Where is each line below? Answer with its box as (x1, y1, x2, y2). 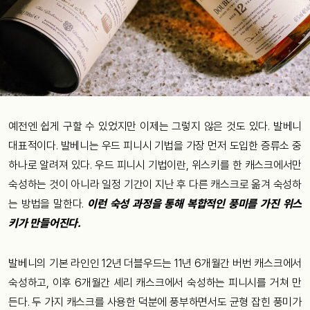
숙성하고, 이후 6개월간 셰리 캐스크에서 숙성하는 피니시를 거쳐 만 (8, 275, 302, 289)
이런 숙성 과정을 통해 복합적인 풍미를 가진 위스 (87, 197, 302, 210)
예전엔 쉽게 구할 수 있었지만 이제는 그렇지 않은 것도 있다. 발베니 (8, 119, 302, 133)
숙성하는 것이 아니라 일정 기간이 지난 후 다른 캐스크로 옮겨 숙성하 (8, 177, 302, 191)
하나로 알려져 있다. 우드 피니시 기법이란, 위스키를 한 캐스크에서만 (8, 158, 302, 172)
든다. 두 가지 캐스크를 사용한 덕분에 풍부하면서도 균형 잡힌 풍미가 (8, 295, 302, 309)
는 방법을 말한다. (8, 197, 87, 210)
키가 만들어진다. (8, 216, 81, 230)
